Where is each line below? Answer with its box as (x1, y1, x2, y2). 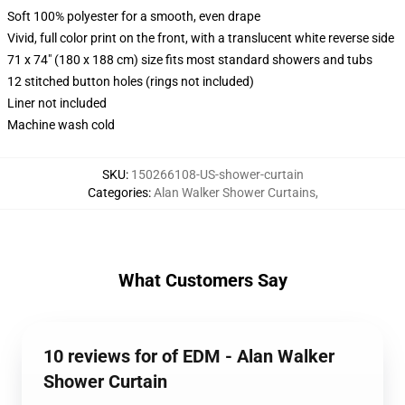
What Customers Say (118, 269, 287, 291)
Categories (87, 185, 148, 200)
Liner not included (7, 96, 107, 110)
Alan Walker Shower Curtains (153, 185, 316, 200)
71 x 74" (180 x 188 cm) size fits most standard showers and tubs (7, 52, 372, 67)
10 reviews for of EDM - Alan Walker (43, 345, 334, 367)
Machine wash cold (7, 118, 115, 132)
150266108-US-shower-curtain (130, 167, 304, 182)
